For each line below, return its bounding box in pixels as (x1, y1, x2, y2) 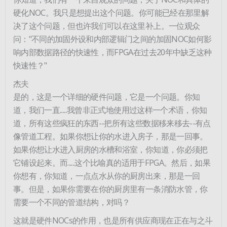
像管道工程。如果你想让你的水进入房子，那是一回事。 (13, 130, 208, 142)
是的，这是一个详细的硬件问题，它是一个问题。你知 (13, 90, 200, 102)
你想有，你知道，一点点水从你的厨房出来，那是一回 (13, 169, 200, 181)
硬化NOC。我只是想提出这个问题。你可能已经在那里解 (13, 6, 209, 18)
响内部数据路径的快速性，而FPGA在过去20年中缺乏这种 (13, 46, 212, 58)
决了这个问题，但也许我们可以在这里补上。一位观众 (13, 19, 200, 31)
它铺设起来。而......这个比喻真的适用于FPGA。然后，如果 (13, 156, 210, 168)
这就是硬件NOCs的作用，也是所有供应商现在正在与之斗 (13, 214, 213, 226)
